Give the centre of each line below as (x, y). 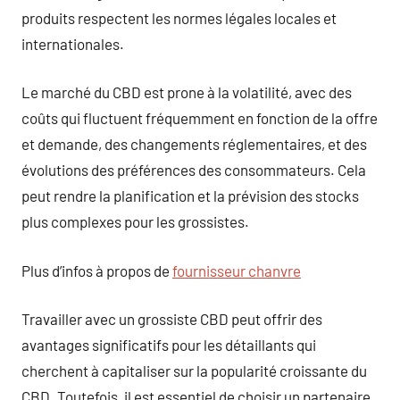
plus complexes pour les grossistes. (135, 221)
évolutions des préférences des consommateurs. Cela (194, 170)
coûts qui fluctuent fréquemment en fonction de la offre (200, 118)
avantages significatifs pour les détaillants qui (169, 345)
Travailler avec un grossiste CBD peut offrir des (172, 319)
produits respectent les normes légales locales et (179, 17)
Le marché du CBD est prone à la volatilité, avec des (187, 92)
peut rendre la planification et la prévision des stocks (190, 196)
